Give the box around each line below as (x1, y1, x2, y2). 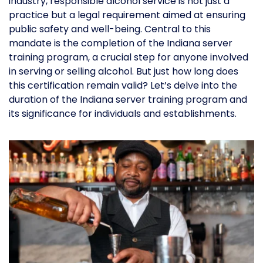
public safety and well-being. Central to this (9, 22, 211, 36)
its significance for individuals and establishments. (9, 107, 237, 121)
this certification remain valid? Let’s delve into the (9, 79, 237, 93)
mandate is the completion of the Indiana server (9, 36, 232, 50)
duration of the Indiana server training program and (9, 93, 247, 107)
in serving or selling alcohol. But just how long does (9, 65, 238, 79)
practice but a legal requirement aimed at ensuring (9, 8, 245, 22)
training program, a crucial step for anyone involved (9, 50, 248, 65)
